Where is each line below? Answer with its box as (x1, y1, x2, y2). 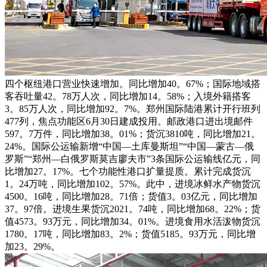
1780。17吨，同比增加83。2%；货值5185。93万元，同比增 (5, 228, 256, 239)
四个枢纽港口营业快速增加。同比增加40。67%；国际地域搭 (5, 78, 260, 89)
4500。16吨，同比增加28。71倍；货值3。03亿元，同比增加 (5, 191, 257, 201)
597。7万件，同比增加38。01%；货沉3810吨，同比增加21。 (5, 128, 260, 139)
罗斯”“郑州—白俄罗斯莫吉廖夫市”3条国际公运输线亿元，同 (5, 153, 260, 164)
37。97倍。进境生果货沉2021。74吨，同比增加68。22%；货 (5, 203, 260, 214)
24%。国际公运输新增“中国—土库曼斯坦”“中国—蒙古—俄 (5, 141, 254, 151)
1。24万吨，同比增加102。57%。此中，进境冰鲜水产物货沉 (5, 178, 260, 189)
